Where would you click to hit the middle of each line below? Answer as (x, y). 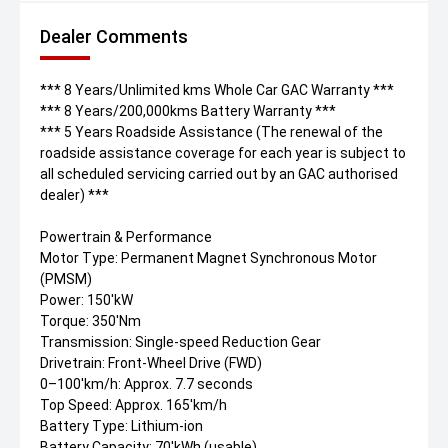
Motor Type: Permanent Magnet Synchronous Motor (208, 258)
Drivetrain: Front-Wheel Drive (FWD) (151, 363)
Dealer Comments (114, 37)
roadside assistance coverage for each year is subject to (223, 153)
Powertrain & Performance (126, 237)
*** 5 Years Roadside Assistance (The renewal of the (211, 132)
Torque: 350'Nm (90, 321)
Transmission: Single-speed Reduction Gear (180, 342)
